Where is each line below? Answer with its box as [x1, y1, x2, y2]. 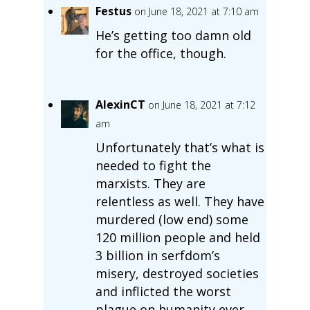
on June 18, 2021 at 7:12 [147, 98, 255, 111]
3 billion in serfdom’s [95, 246, 220, 264]
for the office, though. [95, 44, 226, 62]
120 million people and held [95, 228, 260, 246]
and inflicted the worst [95, 282, 231, 300]
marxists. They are [95, 174, 206, 192]
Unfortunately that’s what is [95, 138, 264, 156]
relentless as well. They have [95, 192, 264, 210]
